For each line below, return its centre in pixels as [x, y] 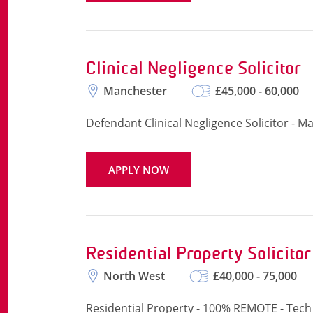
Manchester [135, 91]
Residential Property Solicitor [198, 253]
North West [134, 276]
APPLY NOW [139, 170]
